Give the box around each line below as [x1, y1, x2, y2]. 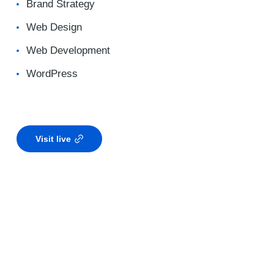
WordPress [26, 68, 78, 80]
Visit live [35, 134, 71, 144]
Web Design [26, 21, 82, 33]
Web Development [26, 45, 110, 56]
